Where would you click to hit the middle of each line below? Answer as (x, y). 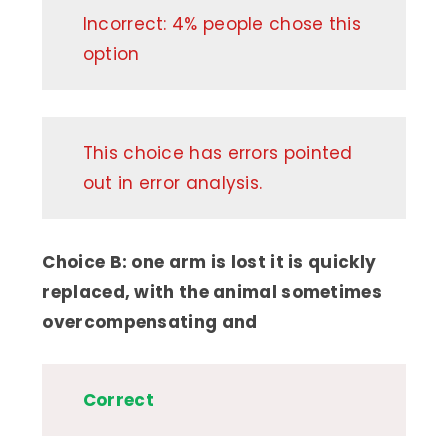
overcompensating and (150, 321)
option (111, 53)
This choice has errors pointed (217, 153)
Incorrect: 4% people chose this (222, 23)
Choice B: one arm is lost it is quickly (209, 261)
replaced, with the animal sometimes (212, 291)
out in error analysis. (172, 183)
